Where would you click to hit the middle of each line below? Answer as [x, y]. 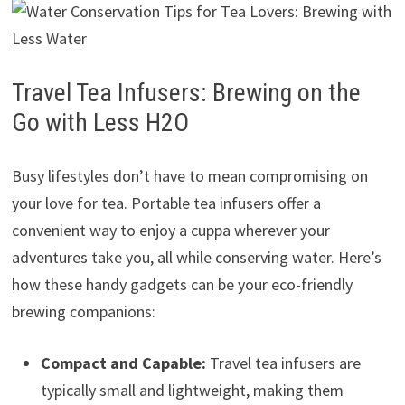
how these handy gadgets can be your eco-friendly [182, 284]
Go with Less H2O [100, 122]
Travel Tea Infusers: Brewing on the [186, 92]
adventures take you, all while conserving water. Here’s [196, 257]
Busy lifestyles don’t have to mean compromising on [189, 175]
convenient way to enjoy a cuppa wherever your [170, 230]
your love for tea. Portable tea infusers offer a [166, 202]
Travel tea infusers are [283, 363]
